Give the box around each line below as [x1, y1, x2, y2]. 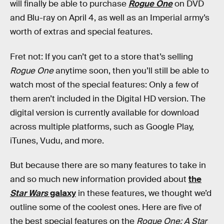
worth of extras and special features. [10, 26, 152, 37]
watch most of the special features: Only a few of [10, 79, 198, 90]
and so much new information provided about [10, 174, 188, 185]
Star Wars [10, 188, 48, 199]
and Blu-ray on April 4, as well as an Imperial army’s [10, 12, 209, 23]
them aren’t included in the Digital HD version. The [10, 93, 205, 104]
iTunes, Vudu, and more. [10, 135, 104, 146]
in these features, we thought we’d [76, 188, 211, 199]
